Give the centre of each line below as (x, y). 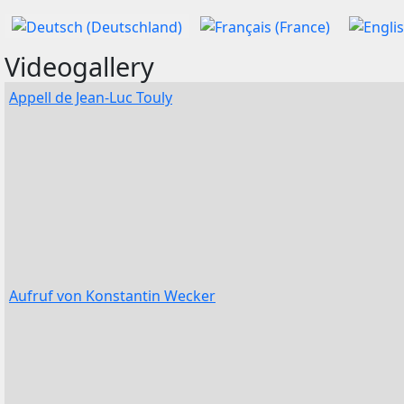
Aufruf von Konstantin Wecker (112, 295)
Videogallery (83, 66)
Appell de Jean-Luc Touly (91, 97)
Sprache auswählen (70, 24)
